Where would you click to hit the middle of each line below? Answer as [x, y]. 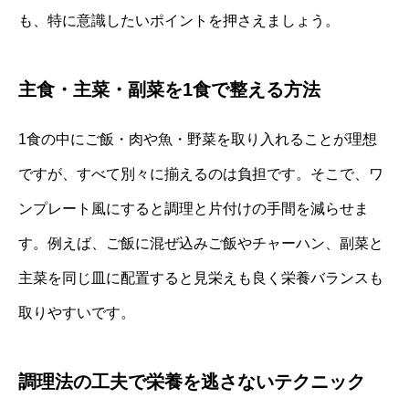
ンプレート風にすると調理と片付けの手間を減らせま [194, 208]
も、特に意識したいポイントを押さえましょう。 [179, 20]
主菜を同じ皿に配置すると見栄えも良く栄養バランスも [201, 278]
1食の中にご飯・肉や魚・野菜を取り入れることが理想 [198, 139]
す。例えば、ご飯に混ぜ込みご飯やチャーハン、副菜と [201, 243]
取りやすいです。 [77, 312]
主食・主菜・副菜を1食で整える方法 [169, 89]
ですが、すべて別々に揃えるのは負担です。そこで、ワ [201, 173]
